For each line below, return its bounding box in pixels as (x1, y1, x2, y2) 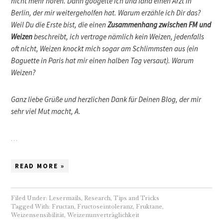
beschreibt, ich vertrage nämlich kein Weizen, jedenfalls (32, 31, 205, 41)
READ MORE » (15, 161, 65, 170)
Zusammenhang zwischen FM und (108, 19, 212, 29)
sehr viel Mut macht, (11, 106, 75, 116)
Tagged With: (11, 203, 52, 210)
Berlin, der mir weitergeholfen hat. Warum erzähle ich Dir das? (11, 7, 201, 17)
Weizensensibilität (11, 211, 65, 219)
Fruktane (136, 203, 163, 210)
